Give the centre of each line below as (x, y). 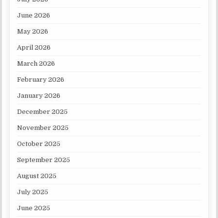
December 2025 (43, 112)
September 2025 (44, 160)
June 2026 (34, 16)
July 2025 (33, 192)
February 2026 (41, 80)
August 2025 (37, 176)
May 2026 (33, 32)
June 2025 (34, 208)
